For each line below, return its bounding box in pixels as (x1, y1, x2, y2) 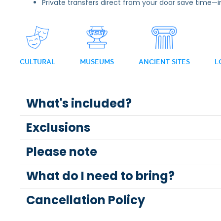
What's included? (26, 95, 132, 111)
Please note (26, 144, 97, 160)
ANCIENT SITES (139, 57, 190, 66)
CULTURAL (20, 57, 55, 66)
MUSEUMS (80, 57, 114, 66)
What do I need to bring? (26, 168, 175, 184)
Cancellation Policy (26, 192, 145, 208)
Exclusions (26, 119, 90, 136)
